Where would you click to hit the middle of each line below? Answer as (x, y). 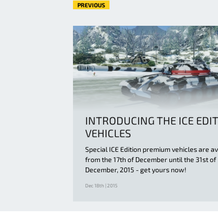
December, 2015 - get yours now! (136, 170)
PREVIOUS (91, 5)
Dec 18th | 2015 (101, 186)
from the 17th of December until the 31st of (151, 160)
